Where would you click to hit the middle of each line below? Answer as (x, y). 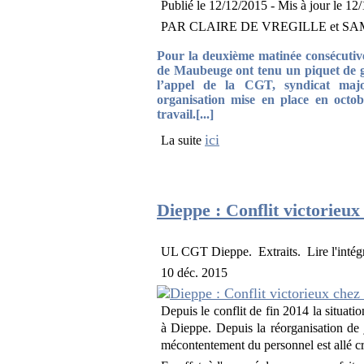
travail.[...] (186, 114)
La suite (183, 141)
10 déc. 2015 (195, 272)
